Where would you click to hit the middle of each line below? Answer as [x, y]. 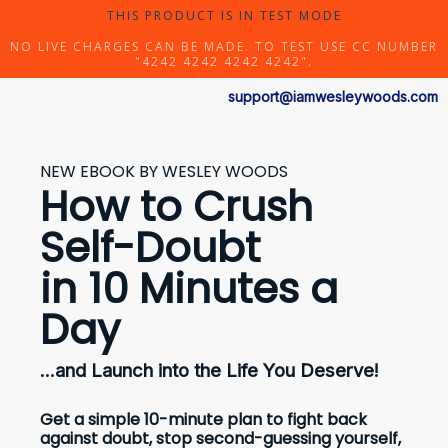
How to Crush [176, 206]
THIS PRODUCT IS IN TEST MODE [224, 15]
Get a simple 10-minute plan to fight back [203, 419]
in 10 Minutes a [189, 288]
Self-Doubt [150, 247]
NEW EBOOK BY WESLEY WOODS [164, 171]
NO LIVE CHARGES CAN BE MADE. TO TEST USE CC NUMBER [224, 46]
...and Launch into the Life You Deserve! [209, 370]
